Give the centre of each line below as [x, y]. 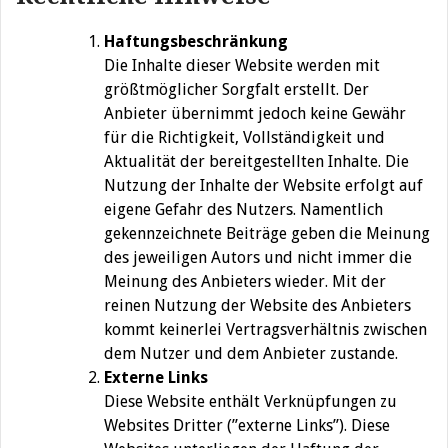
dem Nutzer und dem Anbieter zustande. [251, 354]
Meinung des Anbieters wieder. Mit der [245, 282]
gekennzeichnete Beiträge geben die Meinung [267, 234]
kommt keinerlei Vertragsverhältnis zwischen [265, 330]
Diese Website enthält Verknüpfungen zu [250, 402]
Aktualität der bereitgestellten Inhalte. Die [256, 162]
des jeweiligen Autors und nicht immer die [258, 258]
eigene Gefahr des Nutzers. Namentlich [243, 210]
